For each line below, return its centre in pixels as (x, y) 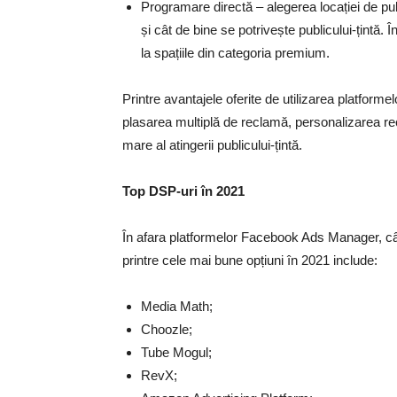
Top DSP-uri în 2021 (183, 191)
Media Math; (177, 306)
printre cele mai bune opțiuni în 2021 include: (250, 260)
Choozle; (167, 329)
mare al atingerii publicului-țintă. (212, 145)
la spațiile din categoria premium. (235, 53)
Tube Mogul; (176, 352)
